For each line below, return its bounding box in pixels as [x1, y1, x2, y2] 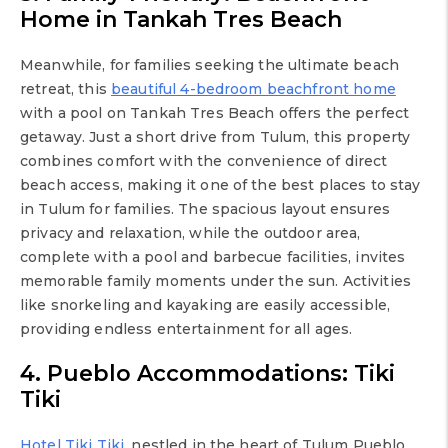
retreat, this [20, 79, 111, 98]
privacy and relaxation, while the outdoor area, [20, 223, 361, 242]
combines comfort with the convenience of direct [20, 151, 388, 170]
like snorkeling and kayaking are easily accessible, [20, 295, 391, 314]
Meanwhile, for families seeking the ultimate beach [20, 55, 400, 74]
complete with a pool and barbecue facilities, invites [20, 247, 406, 266]
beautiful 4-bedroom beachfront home [110, 79, 396, 98]
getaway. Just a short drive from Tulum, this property [20, 127, 411, 146]
